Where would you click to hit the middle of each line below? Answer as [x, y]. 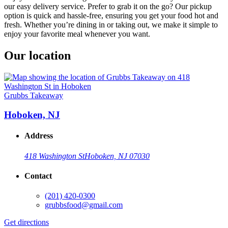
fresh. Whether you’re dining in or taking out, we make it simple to [111, 24]
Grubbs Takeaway [34, 95]
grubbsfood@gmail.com [84, 205]
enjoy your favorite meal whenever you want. [77, 34]
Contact [38, 176]
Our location [37, 55]
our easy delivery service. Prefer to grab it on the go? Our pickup [108, 6]
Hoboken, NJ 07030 [117, 156]
